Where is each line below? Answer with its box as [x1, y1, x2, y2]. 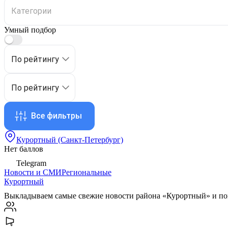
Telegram [16, 159, 46, 168]
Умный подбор [4, 25, 56, 34]
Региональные [62, 168, 111, 177]
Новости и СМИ [4, 168, 62, 177]
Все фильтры [31, 111, 82, 121]
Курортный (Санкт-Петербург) [16, 135, 123, 145]
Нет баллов [4, 145, 43, 154]
